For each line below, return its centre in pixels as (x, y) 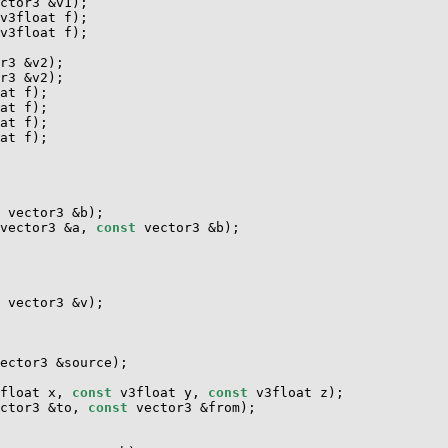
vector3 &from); (192, 407)
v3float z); (296, 392)
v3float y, (160, 392)
